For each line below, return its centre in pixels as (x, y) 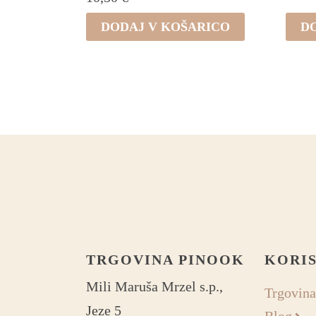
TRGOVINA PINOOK (165, 259)
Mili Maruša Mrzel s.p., (154, 286)
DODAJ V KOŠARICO (165, 26)
